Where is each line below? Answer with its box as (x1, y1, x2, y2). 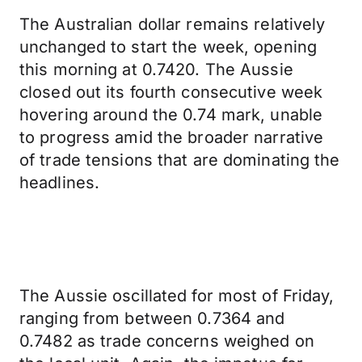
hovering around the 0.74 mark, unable (19, 105, 323, 124)
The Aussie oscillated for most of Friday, (19, 286, 335, 305)
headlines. (19, 173, 100, 192)
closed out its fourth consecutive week (19, 82, 323, 102)
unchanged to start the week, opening (19, 37, 318, 57)
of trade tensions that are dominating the (19, 150, 340, 170)
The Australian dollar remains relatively (19, 15, 326, 34)
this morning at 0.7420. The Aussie (19, 60, 293, 79)
